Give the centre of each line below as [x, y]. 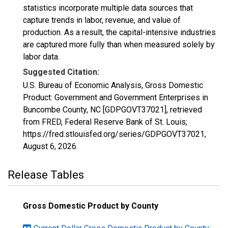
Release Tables [46, 175]
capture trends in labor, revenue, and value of [102, 20]
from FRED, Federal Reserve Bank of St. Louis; [105, 122]
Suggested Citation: [61, 72]
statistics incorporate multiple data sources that [108, 8]
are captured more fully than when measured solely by [119, 45]
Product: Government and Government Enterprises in [116, 97]
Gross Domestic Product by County [91, 206]
